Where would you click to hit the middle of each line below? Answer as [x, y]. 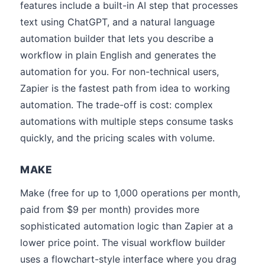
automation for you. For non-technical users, [119, 72]
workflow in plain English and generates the [118, 55]
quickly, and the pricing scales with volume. [117, 138]
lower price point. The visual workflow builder [123, 243]
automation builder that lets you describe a [117, 38]
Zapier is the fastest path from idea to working [125, 88]
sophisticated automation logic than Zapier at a [127, 226]
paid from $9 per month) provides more [110, 209]
